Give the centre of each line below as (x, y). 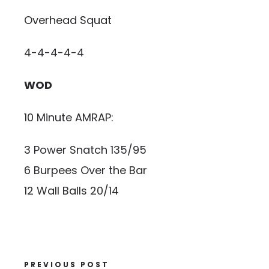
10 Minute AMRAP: (69, 117)
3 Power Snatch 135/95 (85, 150)
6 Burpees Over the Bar (86, 170)
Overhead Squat (68, 20)
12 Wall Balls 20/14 (71, 191)
